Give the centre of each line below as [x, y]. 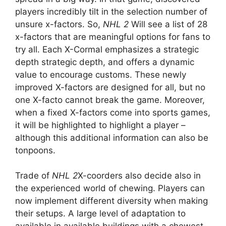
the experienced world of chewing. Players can [110, 188]
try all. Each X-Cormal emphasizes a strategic [107, 49]
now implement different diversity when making [111, 201]
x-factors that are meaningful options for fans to [113, 37]
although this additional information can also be [112, 137]
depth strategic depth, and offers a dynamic [105, 62]
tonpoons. [35, 150]
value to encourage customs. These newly [101, 74]
